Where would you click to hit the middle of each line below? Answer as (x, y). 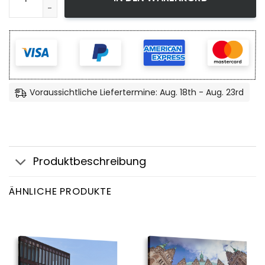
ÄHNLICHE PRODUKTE (60, 191)
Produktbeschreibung (89, 161)
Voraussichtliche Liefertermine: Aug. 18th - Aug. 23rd (137, 93)
